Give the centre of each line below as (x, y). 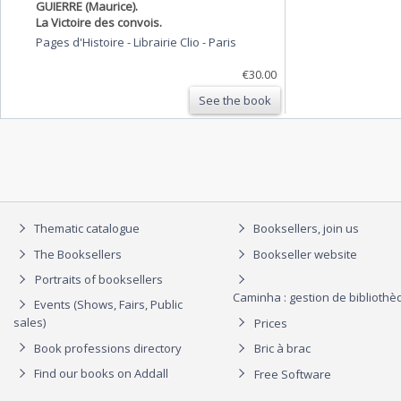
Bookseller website (304, 254)
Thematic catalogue (85, 229)
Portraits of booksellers (99, 280)
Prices (271, 323)
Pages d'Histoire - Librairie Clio (119, 42)
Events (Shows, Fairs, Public (107, 305)
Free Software (293, 374)
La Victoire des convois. (99, 22)
